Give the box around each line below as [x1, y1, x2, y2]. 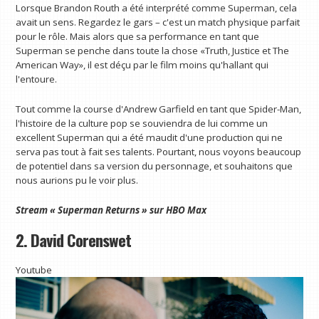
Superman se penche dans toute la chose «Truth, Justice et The [16, 44, 290, 58]
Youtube [16, 263, 53, 277]
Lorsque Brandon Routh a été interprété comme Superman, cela [16, 1, 298, 15]
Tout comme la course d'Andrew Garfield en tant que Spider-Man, [16, 103, 302, 116]
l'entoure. [16, 73, 58, 86]
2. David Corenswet [16, 227, 132, 252]
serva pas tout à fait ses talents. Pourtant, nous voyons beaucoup [16, 145, 302, 159]
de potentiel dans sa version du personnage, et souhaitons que [16, 159, 293, 173]
